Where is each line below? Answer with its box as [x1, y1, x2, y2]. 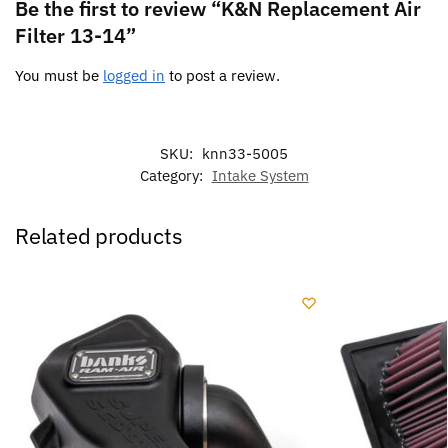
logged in [103, 66, 165, 86]
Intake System [211, 166, 309, 186]
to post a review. [165, 66, 280, 86]
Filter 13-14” [15, 22, 136, 50]
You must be [15, 66, 103, 86]
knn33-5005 [202, 144, 288, 164]
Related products [15, 221, 183, 251]
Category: [139, 166, 207, 186]
